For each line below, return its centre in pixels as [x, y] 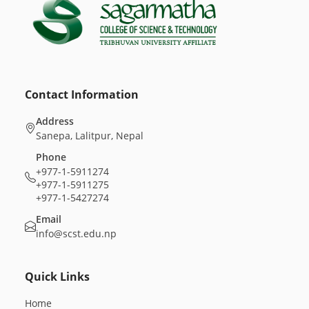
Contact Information [82, 94]
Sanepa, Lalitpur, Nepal [90, 135]
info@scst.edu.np [76, 233]
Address [55, 121]
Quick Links [57, 276]
